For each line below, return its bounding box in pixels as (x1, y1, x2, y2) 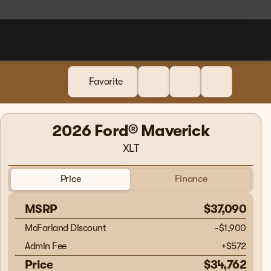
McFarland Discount (25, 222, 106, 233)
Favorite (88, 76, 123, 87)
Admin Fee (25, 240, 67, 252)
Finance (174, 174, 207, 185)
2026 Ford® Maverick (52, 122, 209, 140)
